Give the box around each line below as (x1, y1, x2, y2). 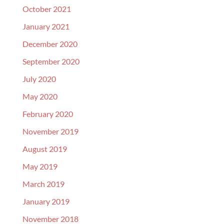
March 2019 (22, 179, 64, 188)
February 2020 (22, 109, 73, 118)
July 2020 (22, 74, 56, 83)
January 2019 (22, 196, 69, 206)
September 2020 (22, 56, 79, 66)
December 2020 (22, 39, 77, 48)
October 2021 (22, 4, 71, 13)
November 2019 (22, 126, 78, 136)
